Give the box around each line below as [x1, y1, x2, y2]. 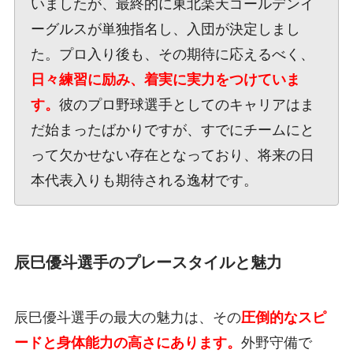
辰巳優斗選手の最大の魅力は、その [13, 309, 241, 325]
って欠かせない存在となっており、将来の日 [30, 147, 314, 164]
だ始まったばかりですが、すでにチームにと [30, 122, 314, 139]
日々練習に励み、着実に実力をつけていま [30, 72, 300, 88]
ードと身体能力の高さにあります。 [13, 334, 241, 351]
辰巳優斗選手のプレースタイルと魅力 [13, 254, 282, 272]
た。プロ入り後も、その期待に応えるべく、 [30, 46, 314, 63]
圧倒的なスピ [240, 309, 326, 325]
